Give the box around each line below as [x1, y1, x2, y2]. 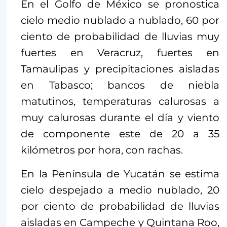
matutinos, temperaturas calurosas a [21, 95, 219, 108]
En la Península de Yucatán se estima [21, 168, 219, 180]
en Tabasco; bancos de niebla [21, 79, 219, 92]
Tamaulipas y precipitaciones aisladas [21, 63, 219, 75]
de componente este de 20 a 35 [21, 128, 219, 140]
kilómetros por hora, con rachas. [21, 144, 183, 157]
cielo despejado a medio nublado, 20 [21, 184, 219, 197]
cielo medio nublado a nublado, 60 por [21, 14, 219, 27]
